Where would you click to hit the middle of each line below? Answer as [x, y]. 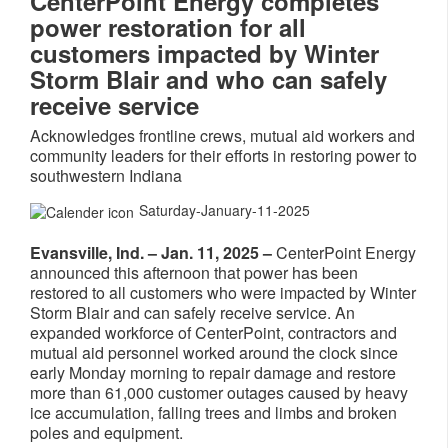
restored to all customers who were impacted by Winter [223, 293]
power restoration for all [168, 27]
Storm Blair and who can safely [208, 79]
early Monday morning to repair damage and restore [213, 373]
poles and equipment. [108, 433]
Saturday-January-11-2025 [224, 210]
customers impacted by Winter [204, 53]
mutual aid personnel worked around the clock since [214, 353]
